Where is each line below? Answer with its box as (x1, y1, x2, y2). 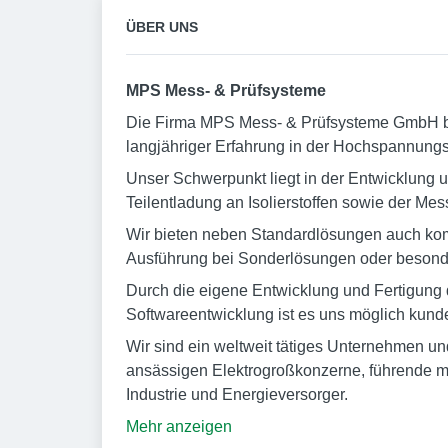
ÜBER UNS (126, 19, 198, 35)
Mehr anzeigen (126, 418, 232, 435)
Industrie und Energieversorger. (126, 386, 348, 403)
